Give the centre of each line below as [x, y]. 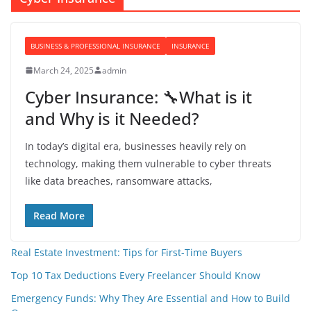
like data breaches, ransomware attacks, [119, 180]
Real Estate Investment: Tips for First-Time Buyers [127, 252]
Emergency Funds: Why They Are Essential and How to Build [151, 298]
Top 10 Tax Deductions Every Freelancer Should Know [136, 275]
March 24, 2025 [64, 70]
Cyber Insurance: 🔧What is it [138, 96]
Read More [59, 215]
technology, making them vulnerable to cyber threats [148, 163]
